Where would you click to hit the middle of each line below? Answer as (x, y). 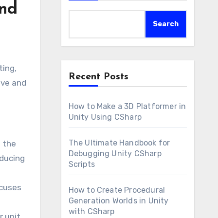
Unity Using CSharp (105, 117)
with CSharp (91, 211)
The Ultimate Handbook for (119, 143)
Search (166, 24)
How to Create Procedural (117, 190)
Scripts (82, 164)
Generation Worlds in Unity (118, 201)
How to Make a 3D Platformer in (127, 106)
